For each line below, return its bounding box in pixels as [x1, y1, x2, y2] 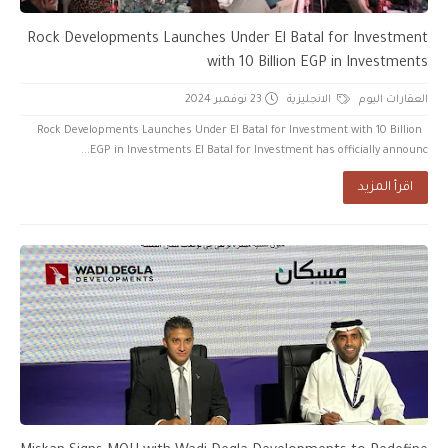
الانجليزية [287, 93, 334, 106]
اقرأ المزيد [358, 180, 413, 195]
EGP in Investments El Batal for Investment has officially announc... [90, 144, 428, 157]
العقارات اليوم [359, 93, 428, 106]
